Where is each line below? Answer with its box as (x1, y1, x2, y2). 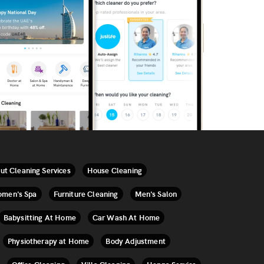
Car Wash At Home (92, 212, 160, 223)
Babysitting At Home (3, 212, 76, 223)
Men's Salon (134, 188, 177, 200)
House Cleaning (87, 164, 143, 176)
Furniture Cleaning (53, 188, 118, 200)
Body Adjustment (105, 235, 166, 247)
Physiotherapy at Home (8, 235, 90, 247)
